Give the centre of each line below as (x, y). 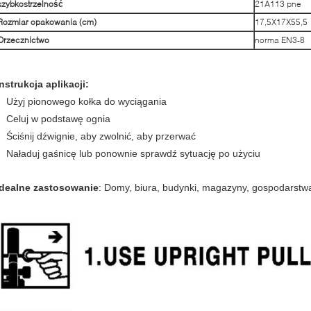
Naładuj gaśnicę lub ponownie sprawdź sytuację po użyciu (133, 153)
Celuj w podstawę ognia (58, 119)
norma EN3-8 (280, 40)
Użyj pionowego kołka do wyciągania (86, 101)
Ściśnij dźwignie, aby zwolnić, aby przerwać (101, 136)
